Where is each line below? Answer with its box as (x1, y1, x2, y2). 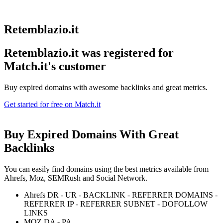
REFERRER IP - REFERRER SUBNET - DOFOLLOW (24, 199, 208, 208)
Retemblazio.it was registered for (4, 46, 174, 59)
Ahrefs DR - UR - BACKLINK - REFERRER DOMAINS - (24, 190, 218, 199)
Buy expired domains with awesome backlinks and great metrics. (4, 83, 208, 92)
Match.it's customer (4, 59, 106, 73)
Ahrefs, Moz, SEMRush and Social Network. (4, 173, 147, 182)
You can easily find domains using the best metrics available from (4, 164, 209, 173)
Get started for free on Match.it (4, 100, 101, 109)
